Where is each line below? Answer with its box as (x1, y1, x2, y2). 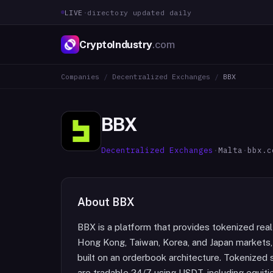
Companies (61, 72, 99, 81)
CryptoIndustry (79, 38, 153, 51)
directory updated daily (87, 7, 192, 17)
